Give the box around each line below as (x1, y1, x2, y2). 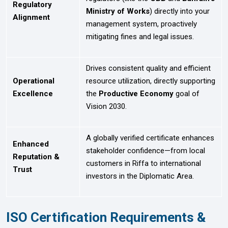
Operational (13, 76, 54, 85)
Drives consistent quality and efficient (86, 63, 211, 73)
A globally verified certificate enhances (86, 133, 214, 142)
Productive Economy (99, 89, 174, 98)
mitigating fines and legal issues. (86, 32, 194, 41)
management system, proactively (86, 19, 197, 28)
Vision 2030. (86, 101, 127, 111)
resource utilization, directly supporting (86, 76, 215, 85)
